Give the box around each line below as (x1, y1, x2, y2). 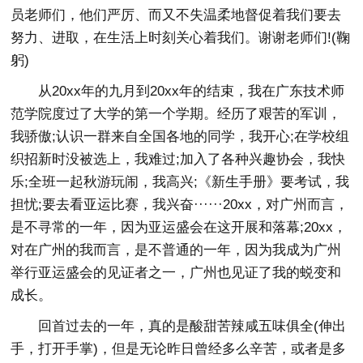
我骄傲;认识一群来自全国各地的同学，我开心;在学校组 (11, 129, 350, 144)
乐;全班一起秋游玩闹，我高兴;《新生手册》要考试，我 (11, 174, 350, 190)
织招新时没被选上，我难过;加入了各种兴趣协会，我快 (11, 152, 346, 167)
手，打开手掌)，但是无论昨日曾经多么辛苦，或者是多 (11, 341, 347, 357)
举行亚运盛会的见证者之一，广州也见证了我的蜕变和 (11, 265, 342, 280)
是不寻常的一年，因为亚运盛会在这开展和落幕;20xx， (11, 220, 348, 235)
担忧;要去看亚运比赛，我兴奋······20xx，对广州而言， (11, 197, 349, 212)
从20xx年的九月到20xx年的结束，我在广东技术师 (11, 83, 345, 99)
